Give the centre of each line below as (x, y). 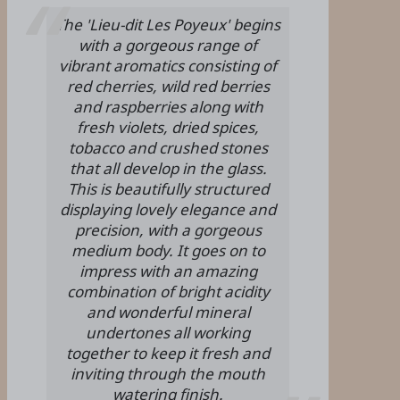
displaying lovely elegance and (168, 209)
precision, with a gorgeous (168, 229)
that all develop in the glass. (168, 168)
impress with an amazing (168, 271)
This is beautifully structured (168, 188)
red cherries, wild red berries (168, 86)
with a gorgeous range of (168, 45)
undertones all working (168, 332)
